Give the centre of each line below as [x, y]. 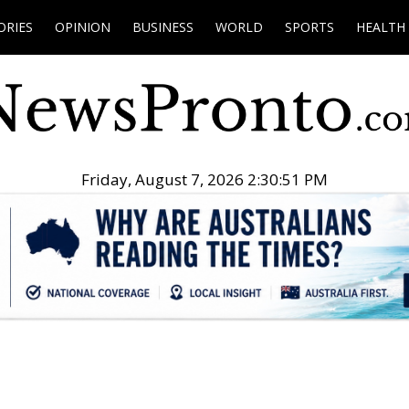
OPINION [83, 27]
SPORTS [309, 27]
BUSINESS [163, 27]
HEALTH [381, 27]
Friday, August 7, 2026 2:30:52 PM [204, 180]
